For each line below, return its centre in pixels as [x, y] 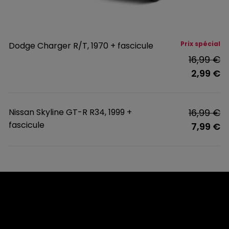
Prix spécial [200, 44]
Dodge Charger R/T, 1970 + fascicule [81, 46]
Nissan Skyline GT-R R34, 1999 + [70, 112]
